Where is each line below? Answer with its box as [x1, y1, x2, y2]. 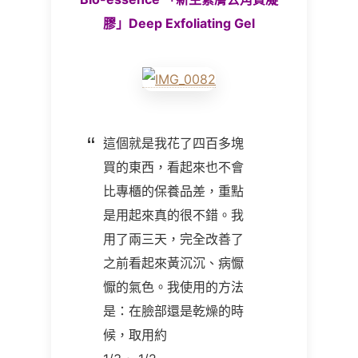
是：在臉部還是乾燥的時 [103, 303, 244, 319]
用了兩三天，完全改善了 [103, 231, 244, 247]
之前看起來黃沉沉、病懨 [103, 255, 244, 271]
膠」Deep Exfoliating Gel [103, 15, 255, 31]
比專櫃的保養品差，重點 [103, 183, 244, 199]
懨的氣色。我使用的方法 [103, 279, 244, 295]
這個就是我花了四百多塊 [103, 135, 244, 151]
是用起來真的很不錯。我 [103, 207, 244, 223]
